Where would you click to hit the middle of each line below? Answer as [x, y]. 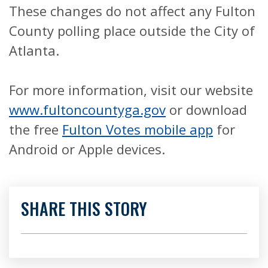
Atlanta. [34, 50]
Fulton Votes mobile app [138, 129]
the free [36, 129]
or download [206, 109]
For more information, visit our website [131, 89]
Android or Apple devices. [87, 149]
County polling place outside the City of [132, 30]
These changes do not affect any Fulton [132, 10]
